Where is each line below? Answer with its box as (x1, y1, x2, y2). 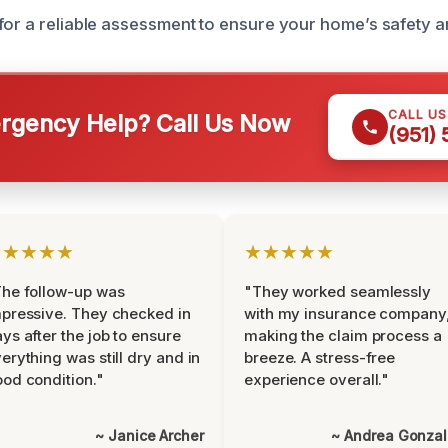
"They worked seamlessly (244, 282, 432, 301)
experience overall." (244, 370, 390, 389)
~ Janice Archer (95, 427, 204, 444)
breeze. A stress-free (244, 348, 396, 367)
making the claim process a (244, 326, 442, 345)
